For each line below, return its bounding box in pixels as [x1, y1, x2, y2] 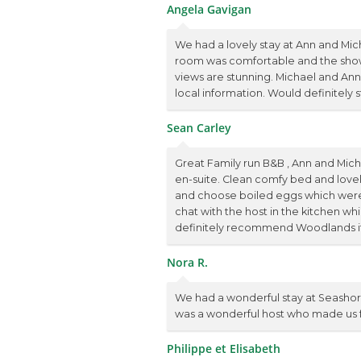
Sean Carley [167, 119, 231, 135]
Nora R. [167, 254, 208, 270]
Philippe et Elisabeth [167, 340, 280, 356]
